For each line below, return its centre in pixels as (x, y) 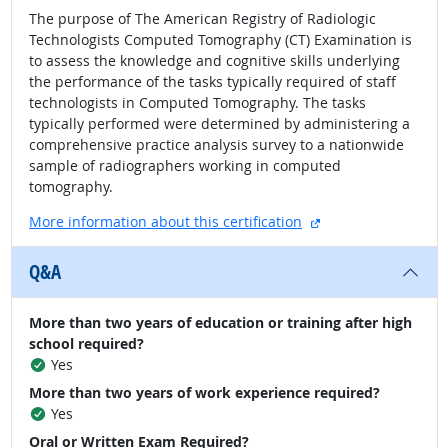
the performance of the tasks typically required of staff (212, 82)
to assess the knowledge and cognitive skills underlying (214, 61)
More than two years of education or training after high (220, 323)
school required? (86, 344)
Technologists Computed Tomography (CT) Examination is (220, 40)
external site (361, 221)
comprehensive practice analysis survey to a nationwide (216, 145)
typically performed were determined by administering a (219, 124)
